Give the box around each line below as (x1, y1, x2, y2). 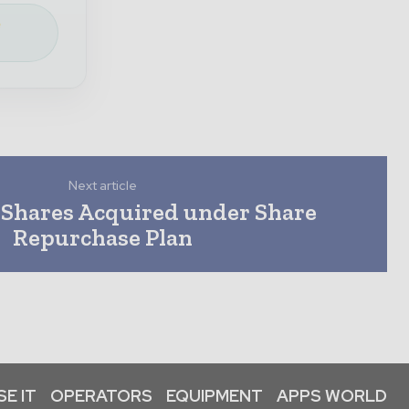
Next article (68, 177, 138, 194)
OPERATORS (50, 385, 152, 407)
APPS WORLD (277, 385, 387, 407)
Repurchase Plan (13, 223, 194, 253)
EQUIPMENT (166, 385, 263, 407)
